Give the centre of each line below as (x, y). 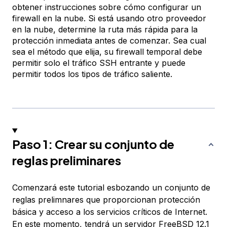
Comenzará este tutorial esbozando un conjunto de (111, 188)
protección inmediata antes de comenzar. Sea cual (109, 41)
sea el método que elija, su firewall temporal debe (107, 52)
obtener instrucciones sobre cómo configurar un (107, 7)
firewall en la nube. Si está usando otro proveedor (109, 18)
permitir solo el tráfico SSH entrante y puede (99, 63)
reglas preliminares (67, 160)
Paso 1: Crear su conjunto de (93, 144)
